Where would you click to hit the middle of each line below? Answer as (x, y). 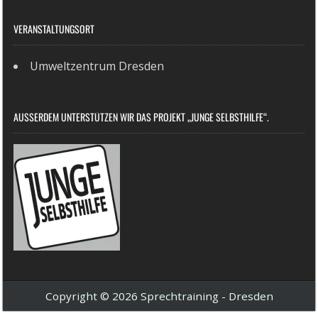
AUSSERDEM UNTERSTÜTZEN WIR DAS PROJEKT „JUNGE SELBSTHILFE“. (141, 116)
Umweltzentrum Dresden (97, 66)
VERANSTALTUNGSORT (54, 28)
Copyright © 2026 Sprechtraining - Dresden (159, 296)
